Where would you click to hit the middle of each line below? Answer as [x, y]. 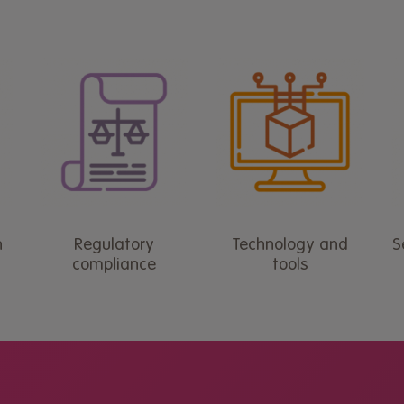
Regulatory [114, 246]
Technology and [290, 246]
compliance [114, 266]
